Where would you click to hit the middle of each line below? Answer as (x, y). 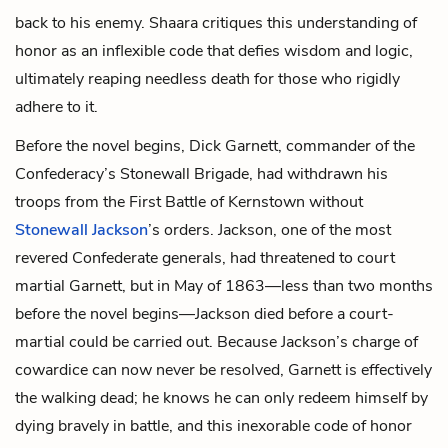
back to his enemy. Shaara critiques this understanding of (216, 22)
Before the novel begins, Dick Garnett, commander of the (215, 145)
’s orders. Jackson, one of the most (269, 229)
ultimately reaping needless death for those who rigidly (207, 78)
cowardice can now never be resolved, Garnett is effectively (223, 369)
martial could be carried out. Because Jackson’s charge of (216, 341)
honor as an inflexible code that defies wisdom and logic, (214, 50)
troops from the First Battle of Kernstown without (189, 201)
